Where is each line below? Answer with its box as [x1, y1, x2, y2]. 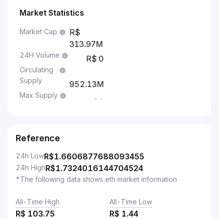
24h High [16, 163, 45, 172]
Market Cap [20, 27, 57, 36]
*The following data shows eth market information [16, 175, 177, 183]
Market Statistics [20, 8, 84, 18]
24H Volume [20, 51, 60, 59]
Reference [16, 133, 60, 143]
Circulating [20, 66, 53, 74]
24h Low [16, 152, 44, 160]
